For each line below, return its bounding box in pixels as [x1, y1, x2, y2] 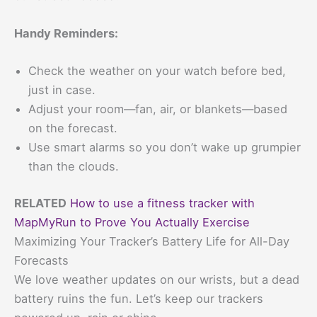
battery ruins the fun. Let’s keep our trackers [14, 291, 263, 306]
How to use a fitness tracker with [70, 195, 255, 210]
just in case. [28, 83, 96, 98]
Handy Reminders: [14, 25, 118, 40]
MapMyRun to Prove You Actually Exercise [14, 214, 250, 229]
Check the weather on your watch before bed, [28, 64, 286, 79]
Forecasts [14, 253, 69, 267]
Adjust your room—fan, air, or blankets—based [28, 102, 287, 117]
